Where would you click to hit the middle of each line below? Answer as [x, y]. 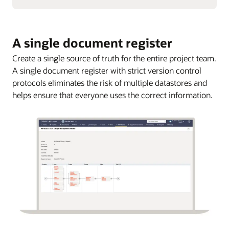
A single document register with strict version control [107, 71]
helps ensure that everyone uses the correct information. [112, 95]
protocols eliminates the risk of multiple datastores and [110, 83]
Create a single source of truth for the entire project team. [114, 58]
